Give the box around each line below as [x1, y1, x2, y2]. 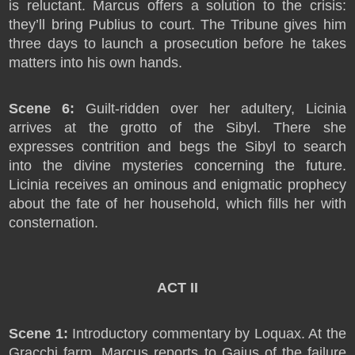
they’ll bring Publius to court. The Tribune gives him [9, 17, 346, 32]
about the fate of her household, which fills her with [9, 196, 346, 212]
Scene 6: [9, 101, 75, 116]
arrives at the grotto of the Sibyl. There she [9, 120, 346, 136]
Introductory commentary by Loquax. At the [67, 326, 346, 342]
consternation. [9, 215, 99, 231]
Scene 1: [9, 326, 68, 342]
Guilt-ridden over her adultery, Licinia [74, 101, 346, 116]
